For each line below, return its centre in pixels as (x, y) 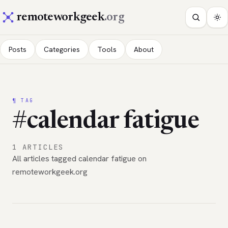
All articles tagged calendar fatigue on (79, 159)
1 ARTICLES (38, 147)
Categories (62, 49)
